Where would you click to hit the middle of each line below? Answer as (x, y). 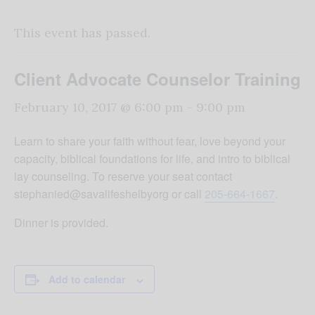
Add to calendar (87, 279)
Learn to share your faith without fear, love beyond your (150, 141)
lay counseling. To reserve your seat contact (123, 176)
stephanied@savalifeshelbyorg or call (109, 194)
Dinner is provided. (61, 223)
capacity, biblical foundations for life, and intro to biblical (152, 159)
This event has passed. (82, 33)
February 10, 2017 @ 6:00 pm (99, 108)
